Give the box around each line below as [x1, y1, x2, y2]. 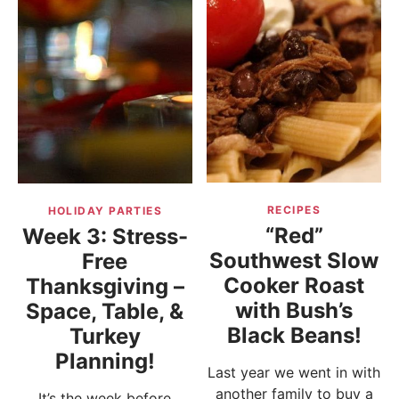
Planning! [54, 348, 155, 375]
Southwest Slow [209, 247, 379, 273]
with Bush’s [235, 297, 354, 323]
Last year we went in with [208, 362, 381, 381]
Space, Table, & [26, 298, 184, 325]
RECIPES [267, 202, 322, 216]
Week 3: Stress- [21, 224, 188, 250]
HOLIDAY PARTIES [47, 204, 163, 218]
